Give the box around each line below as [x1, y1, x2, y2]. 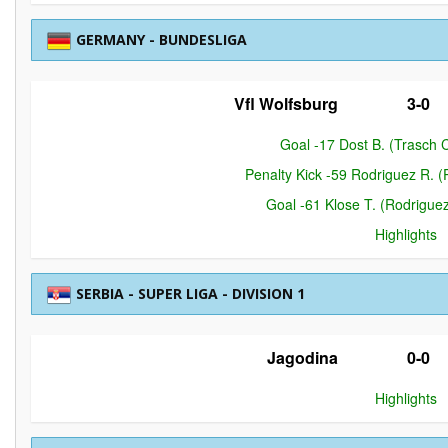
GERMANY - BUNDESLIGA [76, 30, 247, 49]
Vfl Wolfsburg [234, 92, 339, 115]
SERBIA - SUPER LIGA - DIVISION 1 [76, 284, 305, 303]
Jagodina [267, 346, 339, 369]
